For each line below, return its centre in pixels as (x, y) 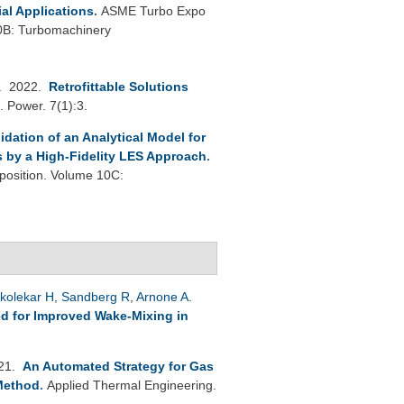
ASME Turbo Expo (153, 10)
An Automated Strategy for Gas (118, 366)
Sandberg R (96, 296)
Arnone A (162, 296)
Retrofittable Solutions (119, 86)
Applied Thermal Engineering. (132, 385)
